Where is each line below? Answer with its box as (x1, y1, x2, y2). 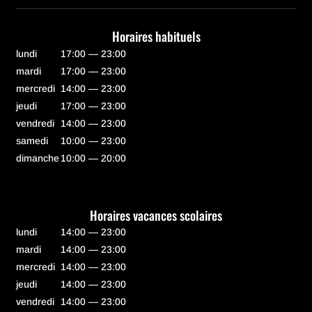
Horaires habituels (111, 26, 201, 45)
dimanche (16, 152, 60, 164)
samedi (16, 134, 49, 146)
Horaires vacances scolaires (90, 205, 222, 224)
